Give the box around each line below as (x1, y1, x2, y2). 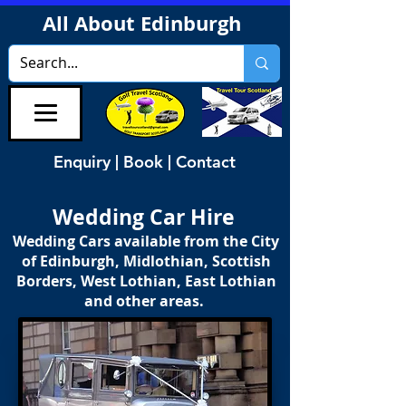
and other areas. (84, 291, 208, 311)
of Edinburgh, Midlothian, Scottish (21, 251, 271, 271)
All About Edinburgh (42, 9, 246, 37)
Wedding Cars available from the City (13, 231, 279, 251)
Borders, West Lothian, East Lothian (15, 271, 276, 291)
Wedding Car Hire (46, 202, 246, 231)
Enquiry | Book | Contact (53, 150, 236, 172)
